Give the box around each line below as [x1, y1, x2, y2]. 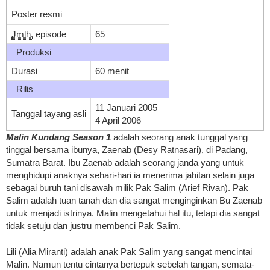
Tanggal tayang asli [11, 108, 86, 119]
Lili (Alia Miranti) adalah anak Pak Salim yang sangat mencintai [6, 246, 252, 257]
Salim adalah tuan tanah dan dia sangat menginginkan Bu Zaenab [6, 195, 262, 206]
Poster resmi [11, 9, 62, 20]
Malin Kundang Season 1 [6, 131, 111, 142]
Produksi [16, 46, 51, 57]
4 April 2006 [95, 115, 141, 125]
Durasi [11, 65, 37, 76]
